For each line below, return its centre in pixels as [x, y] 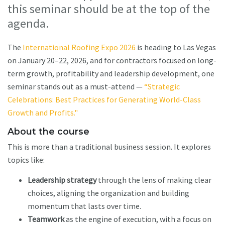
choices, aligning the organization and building [108, 193]
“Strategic [162, 87]
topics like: [26, 160]
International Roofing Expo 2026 [79, 47]
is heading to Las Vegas [176, 47]
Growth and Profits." [43, 113]
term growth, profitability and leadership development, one [111, 74]
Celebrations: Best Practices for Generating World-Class [104, 100]
